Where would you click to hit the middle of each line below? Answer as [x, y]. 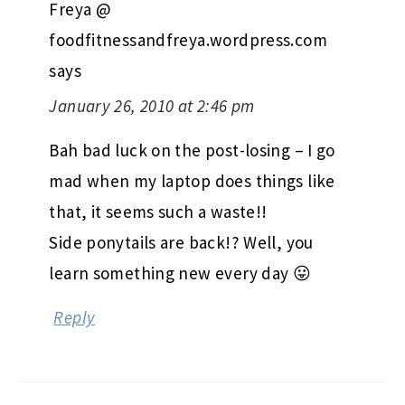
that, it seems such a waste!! [158, 211]
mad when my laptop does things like [192, 180]
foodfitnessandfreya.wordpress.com [188, 39]
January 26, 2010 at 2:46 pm [152, 105]
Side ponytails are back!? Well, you [181, 242]
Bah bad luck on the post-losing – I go [192, 150]
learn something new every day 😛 [180, 273]
